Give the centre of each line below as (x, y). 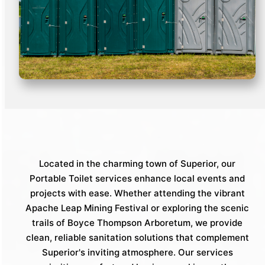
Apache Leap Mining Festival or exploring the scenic (137, 208)
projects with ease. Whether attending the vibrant (137, 193)
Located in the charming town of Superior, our (137, 163)
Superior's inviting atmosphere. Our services (137, 252)
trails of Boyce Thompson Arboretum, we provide (137, 222)
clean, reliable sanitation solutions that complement (137, 237)
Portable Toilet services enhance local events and (137, 178)
